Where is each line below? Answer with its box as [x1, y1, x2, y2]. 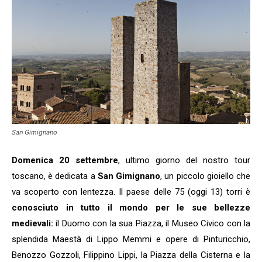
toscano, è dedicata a [12, 171, 98, 182]
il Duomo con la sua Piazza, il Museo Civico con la [53, 218, 250, 229]
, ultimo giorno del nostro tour [118, 155, 250, 166]
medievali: [12, 218, 53, 229]
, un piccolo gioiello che [160, 171, 251, 182]
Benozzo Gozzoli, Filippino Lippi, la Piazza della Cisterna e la [12, 250, 250, 261]
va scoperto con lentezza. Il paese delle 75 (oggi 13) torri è [12, 187, 250, 198]
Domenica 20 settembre [12, 155, 118, 166]
